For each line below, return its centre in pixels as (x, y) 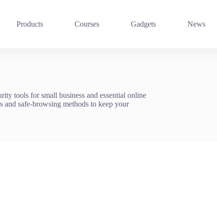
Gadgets (143, 24)
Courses (87, 24)
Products (30, 24)
